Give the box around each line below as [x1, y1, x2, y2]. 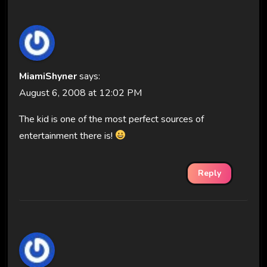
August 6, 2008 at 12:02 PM [18, 86, 142, 100]
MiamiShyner [18, 69, 77, 83]
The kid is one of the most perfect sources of [18, 112, 204, 126]
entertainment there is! [18, 129, 115, 142]
